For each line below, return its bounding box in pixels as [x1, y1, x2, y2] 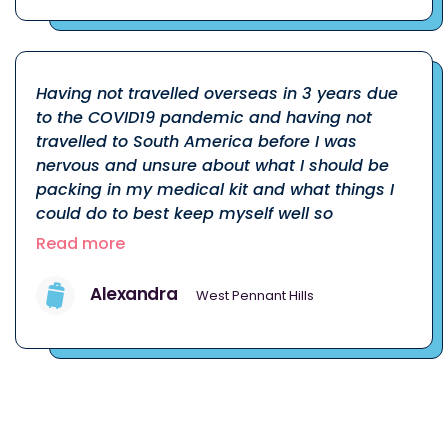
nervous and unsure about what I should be [36, 153, 389, 177]
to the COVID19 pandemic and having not [36, 105, 372, 129]
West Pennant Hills [196, 285, 315, 305]
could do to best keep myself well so [36, 201, 333, 225]
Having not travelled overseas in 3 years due [36, 81, 398, 105]
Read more [36, 231, 125, 255]
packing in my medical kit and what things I [36, 177, 394, 201]
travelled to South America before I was [36, 129, 357, 153]
